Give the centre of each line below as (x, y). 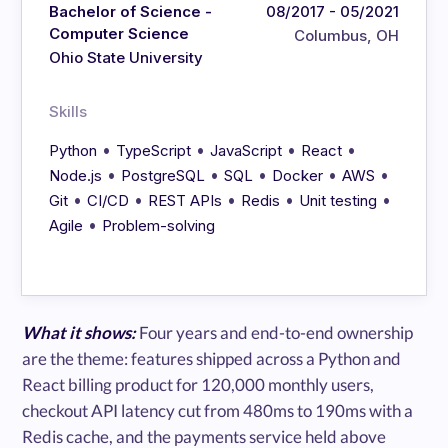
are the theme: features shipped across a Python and (212, 358)
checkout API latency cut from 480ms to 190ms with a (218, 410)
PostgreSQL (163, 175)
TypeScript (154, 150)
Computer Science (119, 33)
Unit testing (338, 200)
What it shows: (79, 332)
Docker (298, 175)
